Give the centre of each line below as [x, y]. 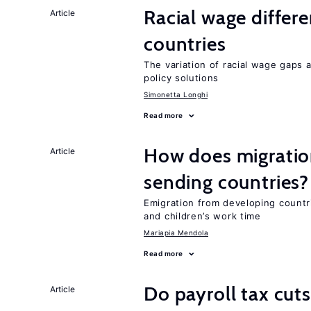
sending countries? [227, 182]
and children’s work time [202, 216]
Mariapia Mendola [176, 233]
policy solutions [182, 78]
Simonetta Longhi [176, 94]
